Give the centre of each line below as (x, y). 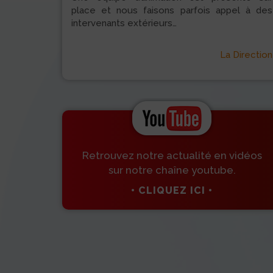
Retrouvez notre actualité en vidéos (172, 156)
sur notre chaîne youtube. (172, 170)
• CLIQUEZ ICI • (172, 191)
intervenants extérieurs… (124, 23)
